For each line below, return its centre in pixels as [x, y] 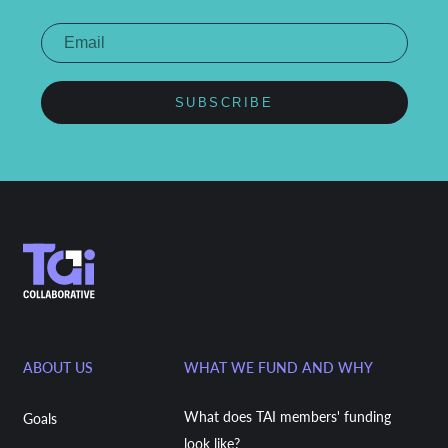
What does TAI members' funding [287, 416]
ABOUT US [57, 367]
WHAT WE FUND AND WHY [278, 367]
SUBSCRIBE [224, 102]
